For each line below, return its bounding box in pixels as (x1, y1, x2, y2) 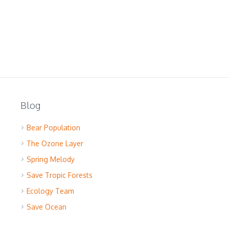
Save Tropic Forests (26, 171, 93, 179)
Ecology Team (26, 187, 74, 195)
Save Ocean (26, 202, 66, 211)
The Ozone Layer (26, 139, 83, 148)
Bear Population (26, 123, 80, 132)
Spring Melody (26, 155, 75, 164)
